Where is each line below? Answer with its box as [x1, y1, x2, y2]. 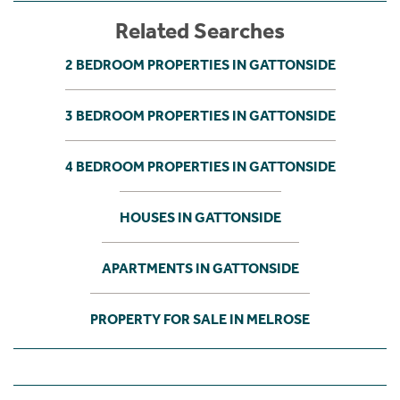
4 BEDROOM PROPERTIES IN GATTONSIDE [64, 157, 336, 175]
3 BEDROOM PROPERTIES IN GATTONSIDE [64, 106, 336, 124]
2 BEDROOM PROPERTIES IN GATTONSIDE [64, 55, 336, 73]
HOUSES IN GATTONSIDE [119, 208, 281, 226]
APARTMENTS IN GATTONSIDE [101, 259, 299, 277]
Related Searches [115, 17, 285, 45]
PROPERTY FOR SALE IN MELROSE [90, 310, 310, 328]
